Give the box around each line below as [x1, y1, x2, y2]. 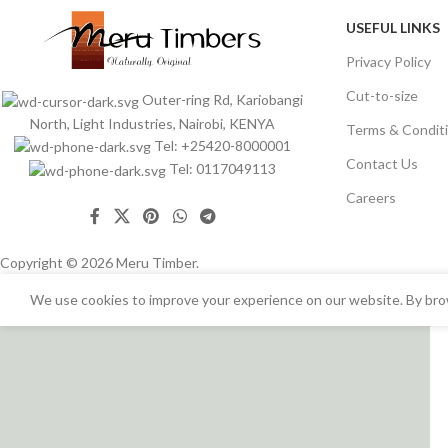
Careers [345, 188, 396, 206]
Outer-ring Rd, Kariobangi [142, 91, 304, 109]
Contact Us [345, 154, 418, 172]
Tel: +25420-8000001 [154, 136, 292, 154]
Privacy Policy [345, 52, 431, 70]
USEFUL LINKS [345, 18, 440, 36]
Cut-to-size [345, 86, 418, 104]
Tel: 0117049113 [169, 160, 277, 178]
